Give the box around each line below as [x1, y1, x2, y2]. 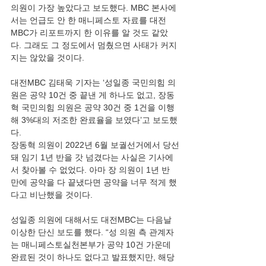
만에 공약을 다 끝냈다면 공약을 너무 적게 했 [11, 178, 177, 187]
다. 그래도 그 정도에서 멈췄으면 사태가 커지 [11, 40, 177, 50]
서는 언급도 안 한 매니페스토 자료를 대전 [11, 15, 166, 25]
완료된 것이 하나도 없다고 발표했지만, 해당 [11, 252, 177, 262]
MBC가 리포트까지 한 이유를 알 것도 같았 [11, 28, 168, 37]
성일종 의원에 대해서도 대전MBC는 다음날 [11, 215, 174, 224]
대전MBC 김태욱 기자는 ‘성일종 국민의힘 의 [11, 78, 176, 87]
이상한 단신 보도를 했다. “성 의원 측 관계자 [11, 227, 174, 237]
